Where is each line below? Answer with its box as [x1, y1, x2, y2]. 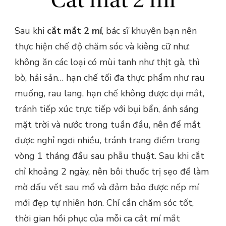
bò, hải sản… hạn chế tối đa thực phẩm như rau [15, 71, 205, 84]
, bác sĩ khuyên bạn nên [102, 24, 197, 37]
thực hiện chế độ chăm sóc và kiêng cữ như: [15, 40, 190, 52]
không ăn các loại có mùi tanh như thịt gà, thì [15, 55, 199, 68]
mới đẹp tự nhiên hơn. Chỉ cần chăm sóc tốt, [15, 196, 194, 209]
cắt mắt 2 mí [47, 24, 102, 37]
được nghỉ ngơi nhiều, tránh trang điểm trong [15, 134, 200, 146]
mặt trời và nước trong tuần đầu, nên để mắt [15, 118, 201, 131]
